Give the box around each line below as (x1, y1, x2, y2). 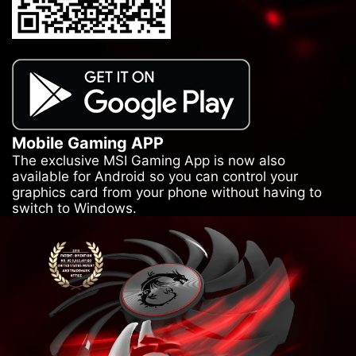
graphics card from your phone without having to (12, 184, 322, 200)
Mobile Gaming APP (12, 133, 164, 153)
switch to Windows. (12, 199, 137, 216)
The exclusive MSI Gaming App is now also (12, 152, 285, 168)
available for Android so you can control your (12, 168, 298, 184)
